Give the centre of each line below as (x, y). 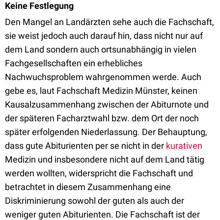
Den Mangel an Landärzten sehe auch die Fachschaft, (110, 22)
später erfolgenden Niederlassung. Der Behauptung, (106, 132)
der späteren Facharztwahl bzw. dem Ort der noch (102, 118)
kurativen (184, 146)
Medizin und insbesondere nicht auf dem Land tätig (105, 159)
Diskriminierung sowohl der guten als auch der (95, 201)
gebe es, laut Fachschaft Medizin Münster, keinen (101, 91)
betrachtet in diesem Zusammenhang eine (88, 187)
